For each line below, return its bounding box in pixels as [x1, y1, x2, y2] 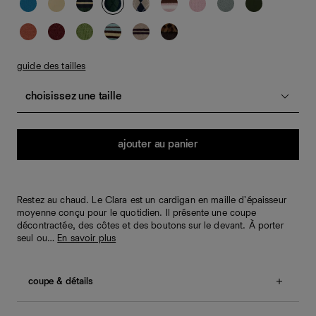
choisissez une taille [25, 91, 122, 102]
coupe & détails [28, 276, 93, 286]
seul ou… [17, 233, 58, 243]
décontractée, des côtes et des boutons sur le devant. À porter [17, 221, 284, 231]
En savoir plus [57, 233, 116, 243]
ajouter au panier [117, 139, 199, 150]
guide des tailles [17, 61, 86, 71]
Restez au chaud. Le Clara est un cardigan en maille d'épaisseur [17, 195, 286, 205]
